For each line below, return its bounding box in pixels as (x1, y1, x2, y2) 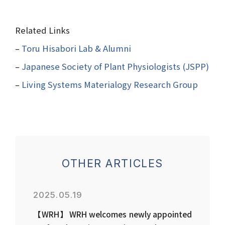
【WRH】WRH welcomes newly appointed (33, 208, 192, 219)
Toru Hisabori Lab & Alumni (21, 42, 131, 55)
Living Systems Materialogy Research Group (21, 78, 198, 91)
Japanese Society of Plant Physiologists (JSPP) (21, 60, 209, 73)
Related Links (15, 24, 70, 37)
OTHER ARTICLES (62, 157, 163, 170)
